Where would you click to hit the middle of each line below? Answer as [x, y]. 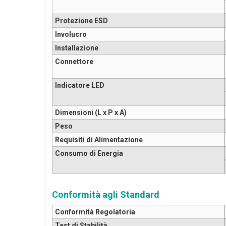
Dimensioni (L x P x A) [91, 113]
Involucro [71, 35]
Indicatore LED [80, 86]
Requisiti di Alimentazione [99, 140]
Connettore [74, 62]
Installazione [77, 48]
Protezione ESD [81, 21]
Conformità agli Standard [106, 195]
